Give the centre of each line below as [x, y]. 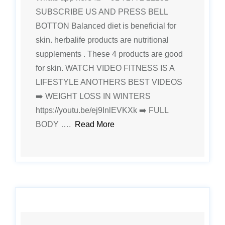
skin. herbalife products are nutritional [102, 40]
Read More [95, 124]
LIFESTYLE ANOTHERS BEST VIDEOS [109, 82]
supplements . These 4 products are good [109, 54]
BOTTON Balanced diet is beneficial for [106, 26]
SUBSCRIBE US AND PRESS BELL [102, 12]
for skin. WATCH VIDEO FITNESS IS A [105, 68]
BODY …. [55, 124]
